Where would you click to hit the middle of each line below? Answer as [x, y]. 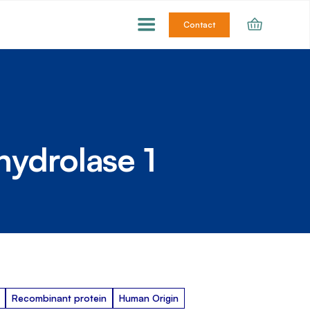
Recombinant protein [59, 298]
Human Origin [148, 298]
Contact [200, 25]
